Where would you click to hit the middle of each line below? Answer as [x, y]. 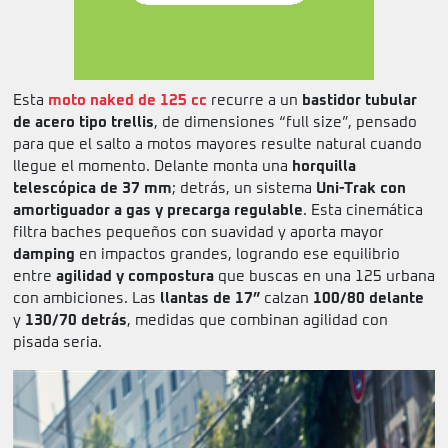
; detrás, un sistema [244, 189]
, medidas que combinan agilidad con [257, 321]
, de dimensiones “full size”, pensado [285, 123]
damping [44, 255]
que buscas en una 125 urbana [324, 277]
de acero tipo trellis [83, 123]
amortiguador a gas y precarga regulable [158, 211]
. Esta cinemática [363, 211]
